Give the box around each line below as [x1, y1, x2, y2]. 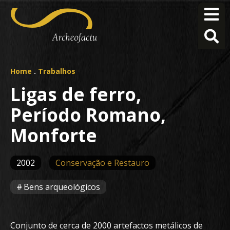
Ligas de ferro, [10, 82, 141, 106]
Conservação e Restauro [55, 157, 149, 168]
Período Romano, [10, 102, 166, 127]
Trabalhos [38, 66, 75, 76]
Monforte [10, 123, 97, 147]
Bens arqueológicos [24, 181, 100, 193]
